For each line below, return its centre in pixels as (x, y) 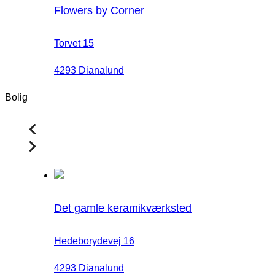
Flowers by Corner (99, 11)
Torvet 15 (74, 43)
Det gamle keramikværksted (123, 208)
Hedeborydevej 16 (94, 241)
